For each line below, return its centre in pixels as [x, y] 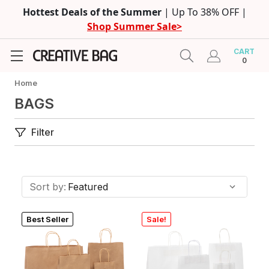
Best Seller [47, 219]
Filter [43, 132]
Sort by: [48, 187]
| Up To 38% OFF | [205, 12]
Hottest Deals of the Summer [93, 12]
